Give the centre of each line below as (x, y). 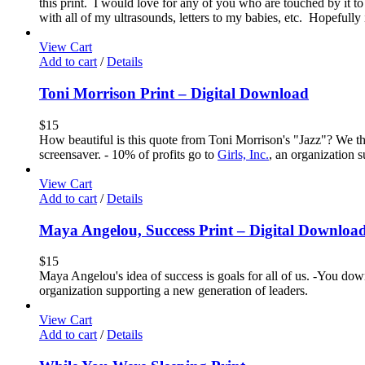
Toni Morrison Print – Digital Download (174, 94)
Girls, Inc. (243, 154)
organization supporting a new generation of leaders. (174, 291)
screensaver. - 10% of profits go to (128, 154)
